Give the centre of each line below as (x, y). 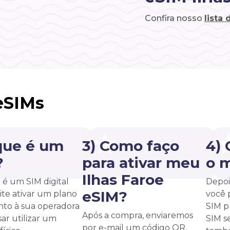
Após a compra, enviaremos (138, 215)
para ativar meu (141, 162)
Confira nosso (175, 18)
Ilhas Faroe (123, 179)
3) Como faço (131, 146)
